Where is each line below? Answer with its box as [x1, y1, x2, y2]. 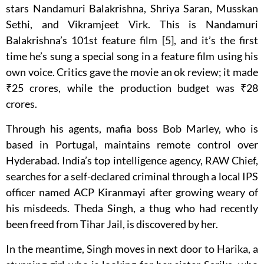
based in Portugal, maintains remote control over [6, 138, 258, 151]
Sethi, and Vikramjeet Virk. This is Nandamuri [6, 18, 258, 31]
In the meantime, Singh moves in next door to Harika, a [6, 242, 258, 256]
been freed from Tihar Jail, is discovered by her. [6, 217, 218, 231]
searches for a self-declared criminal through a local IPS [6, 170, 258, 183]
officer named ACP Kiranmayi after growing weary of [6, 186, 258, 199]
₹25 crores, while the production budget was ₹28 [6, 81, 258, 95]
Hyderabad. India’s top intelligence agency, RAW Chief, [6, 154, 258, 167]
